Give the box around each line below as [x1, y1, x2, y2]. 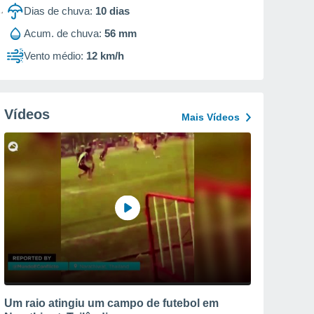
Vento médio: [24, 50, 83, 62]
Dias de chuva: [24, 5, 93, 17]
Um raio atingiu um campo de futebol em [4, 296, 219, 309]
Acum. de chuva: [24, 27, 102, 39]
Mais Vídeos [182, 111, 240, 123]
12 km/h [86, 50, 124, 62]
